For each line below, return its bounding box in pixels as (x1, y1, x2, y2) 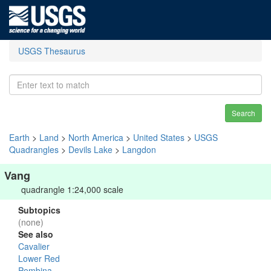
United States (133, 131, 184, 143)
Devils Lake (68, 143, 113, 155)
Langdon (122, 143, 156, 155)
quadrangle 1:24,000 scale (21, 183, 123, 195)
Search (232, 108, 255, 118)
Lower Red (18, 252, 60, 264)
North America (68, 131, 123, 143)
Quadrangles (9, 143, 59, 155)
